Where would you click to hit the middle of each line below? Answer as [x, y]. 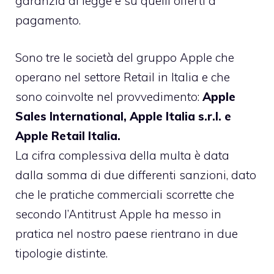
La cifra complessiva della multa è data [122, 155]
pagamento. [48, 20]
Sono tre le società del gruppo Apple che [125, 57]
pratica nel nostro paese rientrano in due [127, 233]
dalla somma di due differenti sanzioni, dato [136, 175]
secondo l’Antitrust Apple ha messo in [118, 214]
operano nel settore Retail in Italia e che [123, 77]
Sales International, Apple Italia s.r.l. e [123, 116]
